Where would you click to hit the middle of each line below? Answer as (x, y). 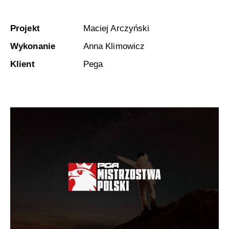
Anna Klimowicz (114, 47)
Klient (22, 64)
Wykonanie (33, 47)
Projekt (25, 29)
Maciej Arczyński (116, 29)
